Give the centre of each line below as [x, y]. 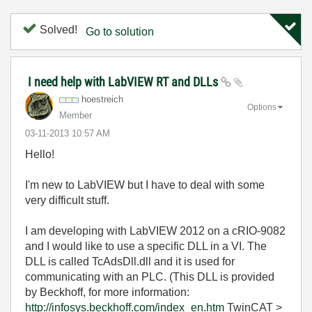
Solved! [57, 30]
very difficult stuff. [67, 200]
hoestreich [102, 99]
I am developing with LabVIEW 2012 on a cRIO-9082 [155, 231]
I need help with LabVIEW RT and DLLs [124, 82]
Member [76, 115]
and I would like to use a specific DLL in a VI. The [146, 246]
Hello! [40, 154]
